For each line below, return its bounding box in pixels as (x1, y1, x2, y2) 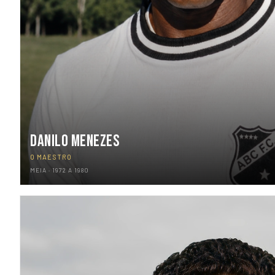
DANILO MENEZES (30, 131, 120, 151)
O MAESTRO (30, 153, 72, 161)
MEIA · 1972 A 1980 (30, 166, 89, 174)
